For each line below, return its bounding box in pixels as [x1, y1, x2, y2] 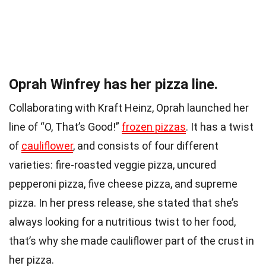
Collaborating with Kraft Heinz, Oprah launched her [9, 101, 249, 114]
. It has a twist [186, 120, 254, 133]
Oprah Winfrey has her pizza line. [9, 75, 218, 93]
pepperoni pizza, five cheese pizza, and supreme [9, 177, 237, 190]
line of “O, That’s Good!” [9, 120, 122, 133]
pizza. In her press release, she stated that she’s [9, 196, 239, 209]
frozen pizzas [122, 120, 186, 133]
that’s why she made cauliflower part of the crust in [9, 234, 254, 247]
